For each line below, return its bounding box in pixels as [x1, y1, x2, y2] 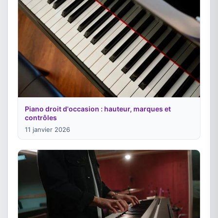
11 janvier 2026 [25, 126, 70, 134]
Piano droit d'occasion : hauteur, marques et [25, 105, 171, 113]
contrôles [25, 113, 57, 122]
